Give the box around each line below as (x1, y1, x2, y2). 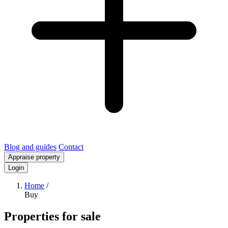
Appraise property (8, 153, 60, 161)
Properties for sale (4, 209, 101, 223)
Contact (59, 142, 83, 151)
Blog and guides (4, 142, 56, 151)
